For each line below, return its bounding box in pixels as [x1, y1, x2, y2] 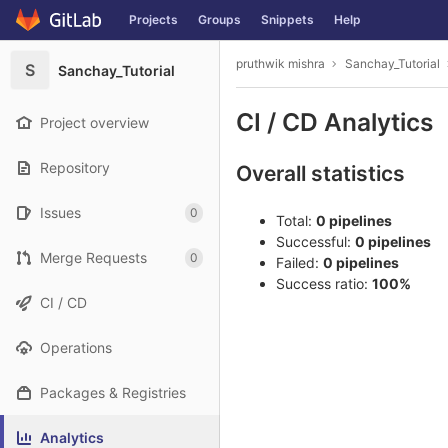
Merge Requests [40, 249, 147, 266]
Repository [40, 159, 110, 176]
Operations [40, 339, 112, 356]
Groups [198, 12, 241, 27]
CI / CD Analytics [236, 107, 433, 137]
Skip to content [15, 20, 115, 38]
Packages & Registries [40, 384, 186, 401]
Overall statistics [236, 161, 405, 186]
